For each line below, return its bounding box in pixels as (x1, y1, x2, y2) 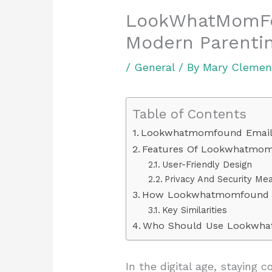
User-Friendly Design (161, 158, 252, 170)
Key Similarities (161, 204, 227, 216)
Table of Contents (132, 106, 247, 121)
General (134, 60, 175, 73)
